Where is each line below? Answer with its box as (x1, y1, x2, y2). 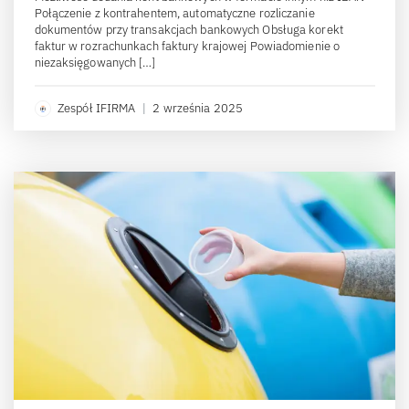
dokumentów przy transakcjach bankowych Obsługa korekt (34, 21, 343, 37)
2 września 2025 (152, 100, 243, 116)
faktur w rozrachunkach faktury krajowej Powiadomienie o (34, 37, 341, 54)
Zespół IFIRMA (58, 100, 136, 116)
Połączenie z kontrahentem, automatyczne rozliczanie (34, 5, 315, 21)
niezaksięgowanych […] (34, 54, 156, 70)
